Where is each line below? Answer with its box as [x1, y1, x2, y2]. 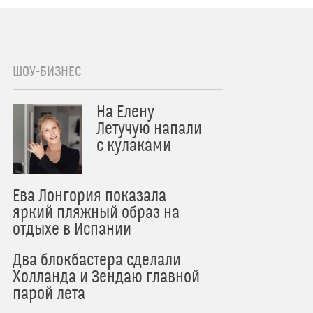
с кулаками [96, 136, 171, 156]
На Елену [96, 103, 154, 122]
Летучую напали [96, 119, 202, 139]
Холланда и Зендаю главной [13, 268, 200, 287]
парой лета [13, 284, 85, 304]
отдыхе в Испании [13, 220, 131, 240]
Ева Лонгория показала [13, 187, 166, 206]
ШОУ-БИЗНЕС [13, 64, 81, 80]
